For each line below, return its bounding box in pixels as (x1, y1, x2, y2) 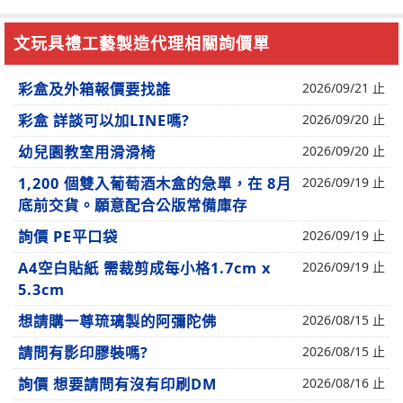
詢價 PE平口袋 (18, 227, 118, 246)
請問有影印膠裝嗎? (18, 343, 148, 363)
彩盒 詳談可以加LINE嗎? (18, 111, 190, 130)
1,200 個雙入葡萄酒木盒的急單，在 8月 (18, 174, 291, 193)
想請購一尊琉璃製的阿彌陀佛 (18, 311, 217, 331)
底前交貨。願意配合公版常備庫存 (18, 195, 247, 215)
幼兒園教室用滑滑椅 (18, 142, 156, 162)
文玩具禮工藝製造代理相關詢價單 (13, 32, 270, 54)
